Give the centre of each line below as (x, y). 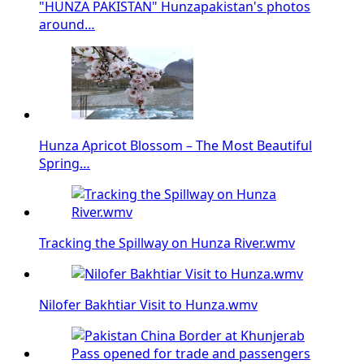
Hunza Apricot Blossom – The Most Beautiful (175, 145)
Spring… (65, 163)
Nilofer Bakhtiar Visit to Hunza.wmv (148, 304)
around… (67, 24)
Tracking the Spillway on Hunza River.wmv (167, 243)
